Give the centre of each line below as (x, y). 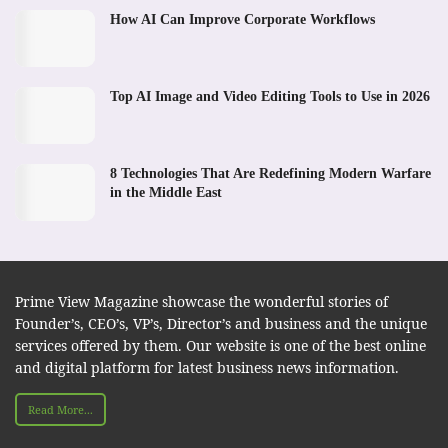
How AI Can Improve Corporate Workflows (242, 19)
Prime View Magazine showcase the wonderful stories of (201, 302)
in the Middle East (166, 193)
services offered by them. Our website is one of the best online (220, 346)
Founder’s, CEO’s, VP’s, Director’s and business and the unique (221, 324)
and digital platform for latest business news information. (207, 368)
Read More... (60, 410)
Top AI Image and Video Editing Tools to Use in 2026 (270, 96)
